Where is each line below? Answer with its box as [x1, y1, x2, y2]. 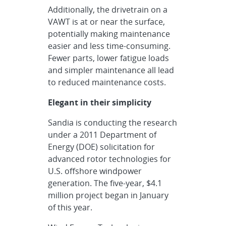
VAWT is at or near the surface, [48, 16, 165, 27]
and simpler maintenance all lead [48, 65, 175, 76]
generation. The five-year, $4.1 [48, 178, 162, 189]
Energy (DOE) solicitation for [48, 141, 155, 152]
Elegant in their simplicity [48, 97, 152, 108]
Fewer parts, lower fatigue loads [48, 52, 169, 64]
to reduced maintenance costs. [48, 77, 166, 88]
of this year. [48, 202, 93, 213]
